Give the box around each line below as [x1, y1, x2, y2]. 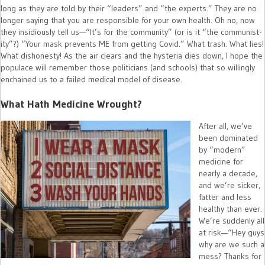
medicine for [199, 156, 243, 167]
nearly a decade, [199, 168, 257, 179]
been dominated [199, 132, 258, 144]
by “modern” [199, 144, 245, 156]
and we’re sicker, [199, 180, 260, 191]
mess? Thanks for [199, 251, 261, 262]
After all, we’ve [199, 121, 252, 132]
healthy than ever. [199, 203, 262, 215]
